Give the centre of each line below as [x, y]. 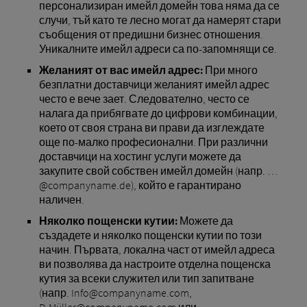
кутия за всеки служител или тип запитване [146, 279]
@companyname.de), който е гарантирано [140, 185]
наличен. [61, 200]
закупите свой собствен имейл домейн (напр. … [158, 171]
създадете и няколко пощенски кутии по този [150, 235]
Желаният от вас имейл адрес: [121, 70]
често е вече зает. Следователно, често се [144, 99]
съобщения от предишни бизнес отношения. [151, 35]
